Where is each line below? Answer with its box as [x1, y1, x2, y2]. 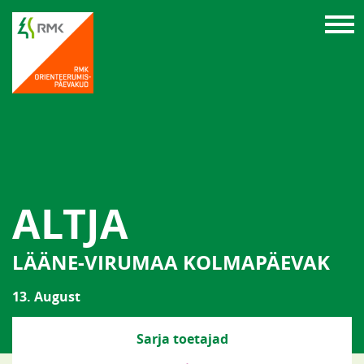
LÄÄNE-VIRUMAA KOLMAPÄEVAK [12, 249, 330, 276]
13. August [12, 288, 80, 305]
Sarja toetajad [136, 330, 228, 348]
